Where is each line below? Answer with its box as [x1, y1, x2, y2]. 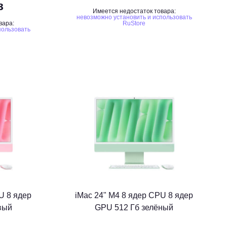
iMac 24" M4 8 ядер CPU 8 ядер [75, 191, 194, 200]
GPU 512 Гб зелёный [95, 203, 174, 212]
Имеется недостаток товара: [92, 8, 176, 15]
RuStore [123, 20, 146, 27]
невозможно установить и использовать [76, 14, 192, 21]
